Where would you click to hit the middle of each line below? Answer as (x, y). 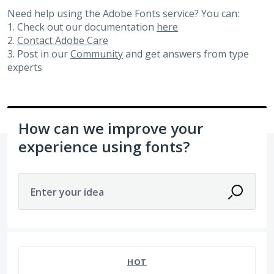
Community (97, 54)
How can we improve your (111, 128)
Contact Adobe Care (63, 40)
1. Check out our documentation (82, 27)
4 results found (42, 238)
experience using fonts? (104, 146)
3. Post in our (39, 54)
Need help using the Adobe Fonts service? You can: (123, 13)
